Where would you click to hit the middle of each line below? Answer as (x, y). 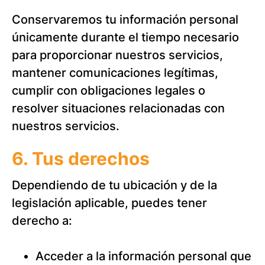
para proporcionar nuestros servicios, (117, 55)
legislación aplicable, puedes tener (109, 203)
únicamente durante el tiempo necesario (125, 37)
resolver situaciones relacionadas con (118, 108)
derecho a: (42, 221)
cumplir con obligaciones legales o (109, 91)
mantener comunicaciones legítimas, (115, 73)
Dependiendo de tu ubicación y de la (114, 185)
